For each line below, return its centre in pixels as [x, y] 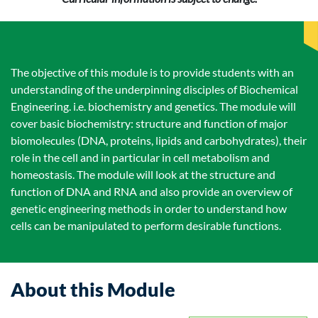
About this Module [93, 289]
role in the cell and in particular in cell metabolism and [140, 157]
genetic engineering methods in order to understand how [149, 208]
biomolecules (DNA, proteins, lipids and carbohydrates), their [159, 140]
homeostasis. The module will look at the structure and [143, 174]
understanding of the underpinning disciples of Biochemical [154, 89]
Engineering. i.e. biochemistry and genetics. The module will [153, 106]
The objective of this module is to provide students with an [152, 72]
